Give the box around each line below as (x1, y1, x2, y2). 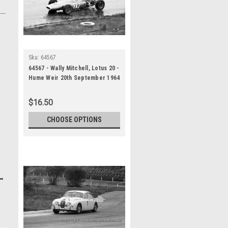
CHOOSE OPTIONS (47, 116, 102, 124)
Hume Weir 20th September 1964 (28, 74, 120, 81)
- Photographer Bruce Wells (28, 84, 107, 91)
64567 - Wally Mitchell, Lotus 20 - (28, 65, 120, 72)
